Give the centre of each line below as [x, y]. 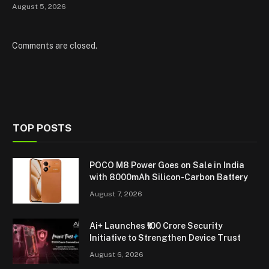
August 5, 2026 [39, 7]
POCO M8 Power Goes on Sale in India [167, 165]
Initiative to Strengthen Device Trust [165, 238]
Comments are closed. [55, 46]
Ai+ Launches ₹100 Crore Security [156, 226]
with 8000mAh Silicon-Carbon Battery [169, 177]
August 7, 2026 [116, 194]
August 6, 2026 [116, 255]
